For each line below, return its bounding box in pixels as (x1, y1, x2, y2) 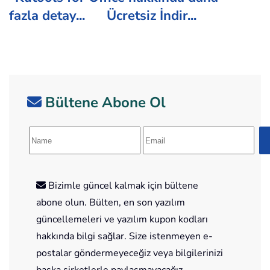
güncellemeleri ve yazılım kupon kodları (36, 213, 208, 227)
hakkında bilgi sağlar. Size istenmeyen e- (36, 230, 213, 243)
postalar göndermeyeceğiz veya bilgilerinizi (36, 246, 223, 260)
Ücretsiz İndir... (107, 7, 196, 25)
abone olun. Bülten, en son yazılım (36, 196, 185, 210)
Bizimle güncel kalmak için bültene (46, 179, 198, 193)
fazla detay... (9, 7, 85, 25)
